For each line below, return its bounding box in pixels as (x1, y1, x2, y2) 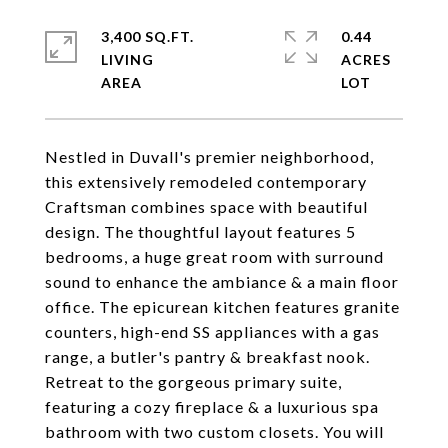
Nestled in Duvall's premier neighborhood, (45, 147, 374, 166)
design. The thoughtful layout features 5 (45, 222, 356, 241)
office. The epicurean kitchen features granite (45, 297, 400, 316)
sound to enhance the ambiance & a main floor (45, 272, 399, 291)
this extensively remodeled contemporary (45, 172, 367, 191)
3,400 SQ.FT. (101, 28, 194, 45)
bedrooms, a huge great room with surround (45, 247, 384, 266)
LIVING (101, 51, 154, 68)
